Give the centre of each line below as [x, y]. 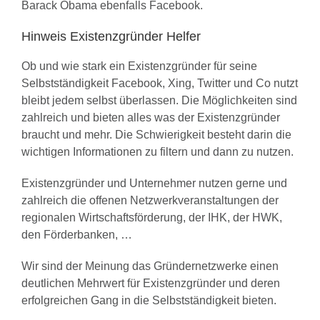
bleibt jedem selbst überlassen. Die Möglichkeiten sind [159, 101]
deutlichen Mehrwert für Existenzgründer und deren [151, 284]
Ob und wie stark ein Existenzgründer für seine [139, 66]
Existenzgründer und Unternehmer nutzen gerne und [154, 184]
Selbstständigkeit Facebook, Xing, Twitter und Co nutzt [160, 84]
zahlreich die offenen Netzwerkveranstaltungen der [150, 201]
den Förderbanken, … [77, 235]
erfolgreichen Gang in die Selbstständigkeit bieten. [149, 301]
